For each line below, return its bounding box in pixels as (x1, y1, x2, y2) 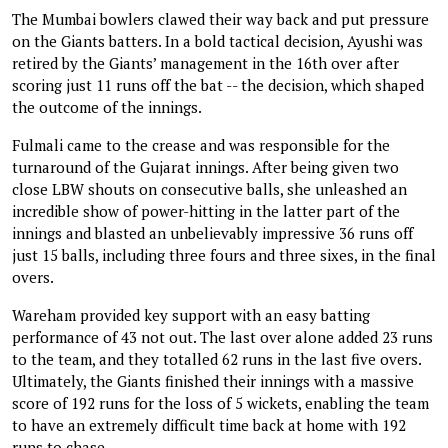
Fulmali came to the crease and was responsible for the (12, 134, 390, 155)
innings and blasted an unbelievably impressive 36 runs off (12, 222, 413, 243)
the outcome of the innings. (12, 96, 202, 117)
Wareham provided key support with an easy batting (12, 304, 370, 325)
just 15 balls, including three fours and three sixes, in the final (12, 244, 436, 265)
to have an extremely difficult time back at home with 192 (12, 414, 406, 435)
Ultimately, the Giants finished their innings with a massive (12, 370, 414, 391)
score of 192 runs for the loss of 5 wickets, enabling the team (12, 392, 429, 413)
